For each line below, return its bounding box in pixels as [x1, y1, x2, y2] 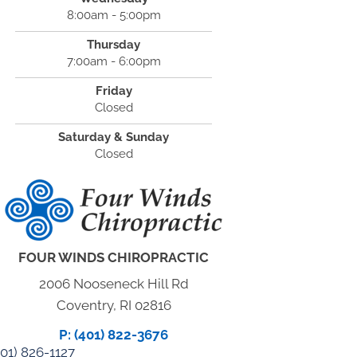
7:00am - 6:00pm [66, 54, 161, 69]
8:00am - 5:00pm [66, 8, 161, 22]
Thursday [87, 37, 141, 52]
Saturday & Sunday [58, 130, 170, 144]
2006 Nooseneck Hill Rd [38, 276, 189, 292]
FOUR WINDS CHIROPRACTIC [18, 249, 210, 265]
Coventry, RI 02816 [56, 297, 171, 313]
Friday [95, 84, 132, 98]
